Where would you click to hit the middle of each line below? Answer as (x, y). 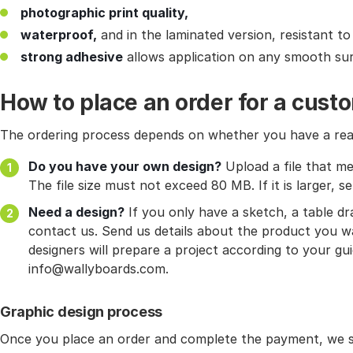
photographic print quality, (104, 13)
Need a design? (76, 212)
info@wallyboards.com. (98, 269)
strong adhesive (72, 57)
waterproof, (59, 35)
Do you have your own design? (125, 167)
